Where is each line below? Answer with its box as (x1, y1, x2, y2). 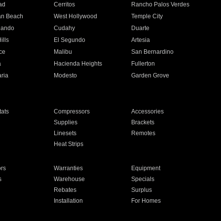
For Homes (131, 197, 161, 204)
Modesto (53, 72, 77, 79)
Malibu (53, 48, 72, 55)
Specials (131, 176, 155, 183)
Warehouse (53, 176, 85, 183)
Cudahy (53, 25, 75, 32)
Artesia (131, 37, 150, 43)
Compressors (53, 108, 90, 115)
